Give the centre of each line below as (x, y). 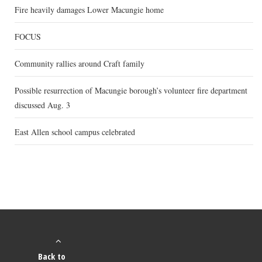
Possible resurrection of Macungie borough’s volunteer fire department (131, 91)
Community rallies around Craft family (80, 64)
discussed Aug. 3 (42, 105)
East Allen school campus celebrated (75, 132)
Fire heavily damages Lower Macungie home (89, 10)
